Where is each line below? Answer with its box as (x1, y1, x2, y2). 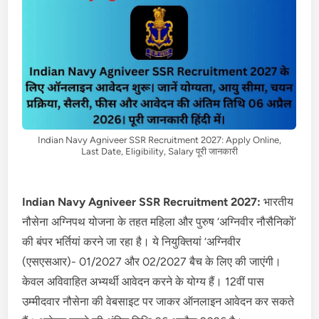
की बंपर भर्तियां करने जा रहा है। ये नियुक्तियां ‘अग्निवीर (22, 234, 241, 249)
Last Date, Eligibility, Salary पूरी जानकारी (80, 145, 238, 157)
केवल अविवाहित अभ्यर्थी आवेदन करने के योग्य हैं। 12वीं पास (22, 274, 265, 288)
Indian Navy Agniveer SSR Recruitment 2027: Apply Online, (37, 134, 281, 145)
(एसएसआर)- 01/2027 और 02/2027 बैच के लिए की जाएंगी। (22, 254, 282, 268)
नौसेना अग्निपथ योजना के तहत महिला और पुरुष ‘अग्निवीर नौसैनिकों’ (22, 214, 297, 229)
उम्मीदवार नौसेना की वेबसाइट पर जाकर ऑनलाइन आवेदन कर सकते (22, 294, 295, 308)
